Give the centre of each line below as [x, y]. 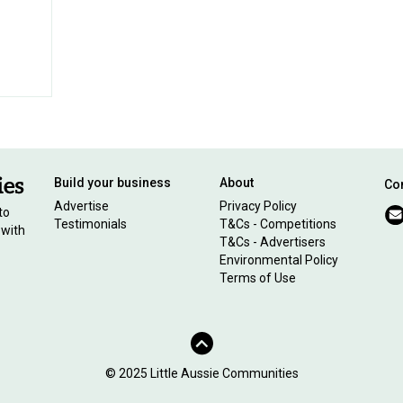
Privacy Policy [258, 206]
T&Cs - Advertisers [272, 242]
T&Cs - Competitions [278, 224]
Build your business [113, 182]
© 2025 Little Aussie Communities [201, 373]
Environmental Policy [278, 260]
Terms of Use [257, 278]
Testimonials [91, 224]
